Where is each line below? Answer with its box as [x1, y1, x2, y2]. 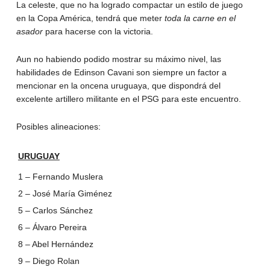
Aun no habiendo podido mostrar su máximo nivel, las [16, 54, 221, 64]
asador [16, 26, 45, 36]
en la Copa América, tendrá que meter [16, 13, 165, 23]
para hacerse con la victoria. [45, 26, 153, 36]
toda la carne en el [164, 13, 236, 23]
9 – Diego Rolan [17, 256, 80, 266]
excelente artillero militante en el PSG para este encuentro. [16, 93, 241, 104]
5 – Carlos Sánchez [17, 205, 93, 215]
